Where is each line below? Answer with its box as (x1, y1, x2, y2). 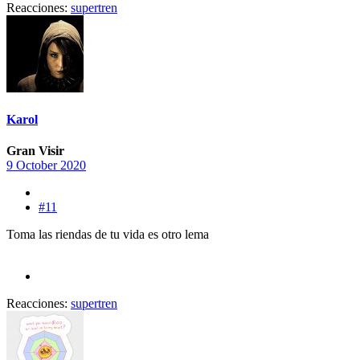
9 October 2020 (6, 158, 86, 173)
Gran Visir (6, 144, 64, 158)
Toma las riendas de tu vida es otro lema (6, 227, 209, 242)
